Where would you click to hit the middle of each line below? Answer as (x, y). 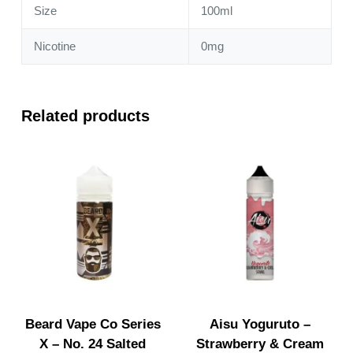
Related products (85, 116)
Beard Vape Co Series (93, 325)
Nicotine (55, 46)
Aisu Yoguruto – (260, 325)
